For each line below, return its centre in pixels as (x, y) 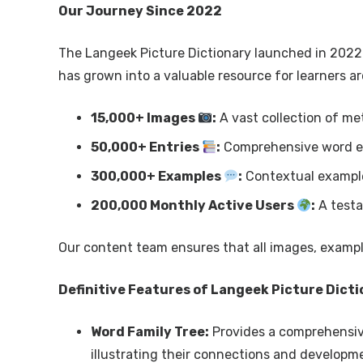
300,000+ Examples (157, 176)
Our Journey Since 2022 (140, 11)
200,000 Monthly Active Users (194, 205)
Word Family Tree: (150, 331)
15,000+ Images (144, 117)
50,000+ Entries (146, 147)
